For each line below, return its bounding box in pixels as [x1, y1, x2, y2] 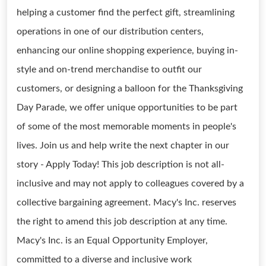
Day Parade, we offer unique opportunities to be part [17, 103, 237, 112]
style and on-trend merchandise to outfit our [17, 65, 202, 74]
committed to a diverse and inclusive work [17, 255, 192, 264]
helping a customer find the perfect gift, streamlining [17, 8, 235, 17]
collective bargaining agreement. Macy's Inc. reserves [17, 198, 236, 207]
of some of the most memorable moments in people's [17, 122, 236, 131]
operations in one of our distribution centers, [17, 27, 204, 36]
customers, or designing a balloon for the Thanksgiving [17, 84, 243, 93]
